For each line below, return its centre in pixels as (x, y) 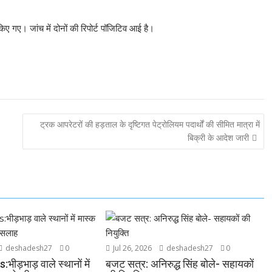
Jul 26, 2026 (132, 248)
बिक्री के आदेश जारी (218, 137)
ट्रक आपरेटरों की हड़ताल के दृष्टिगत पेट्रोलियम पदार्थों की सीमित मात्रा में (150, 124)
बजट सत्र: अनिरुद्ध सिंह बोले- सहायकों (180, 264)
